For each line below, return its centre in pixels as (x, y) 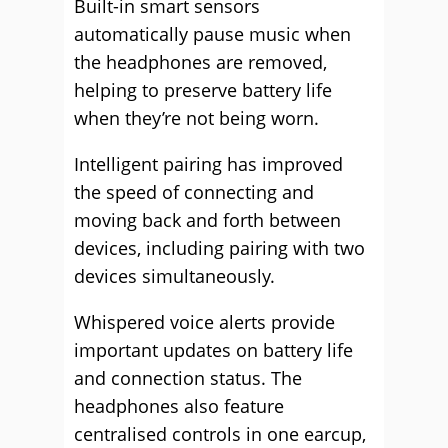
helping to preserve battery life (203, 89)
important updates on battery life (213, 349)
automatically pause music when (212, 33)
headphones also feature (179, 405)
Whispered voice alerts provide (204, 321)
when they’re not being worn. (196, 117)
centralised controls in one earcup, (220, 433)
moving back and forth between (207, 219)
